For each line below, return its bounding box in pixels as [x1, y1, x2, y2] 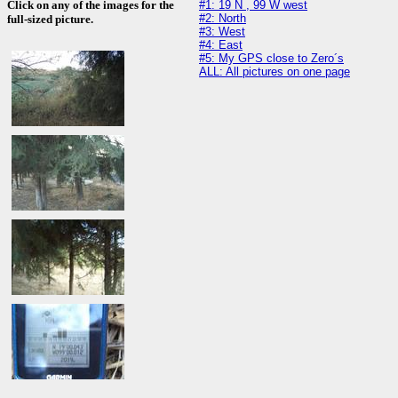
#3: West [199, 25, 245, 38]
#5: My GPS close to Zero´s [199, 52, 344, 65]
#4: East [199, 38, 243, 52]
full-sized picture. [7, 12, 93, 27]
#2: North [199, 12, 246, 25]
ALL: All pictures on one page [199, 65, 350, 78]
